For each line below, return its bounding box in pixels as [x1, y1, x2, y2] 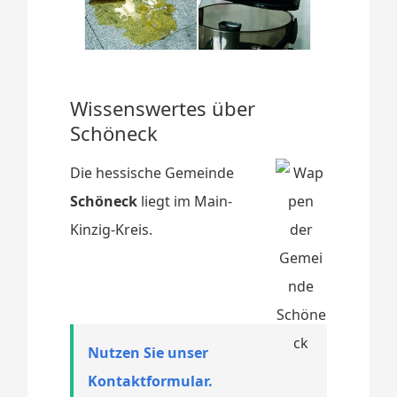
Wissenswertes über [70, 94, 256, 121]
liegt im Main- [137, 191, 233, 211]
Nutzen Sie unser [88, 342, 209, 362]
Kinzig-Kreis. [70, 219, 153, 239]
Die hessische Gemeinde [70, 162, 235, 183]
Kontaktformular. [88, 370, 214, 391]
